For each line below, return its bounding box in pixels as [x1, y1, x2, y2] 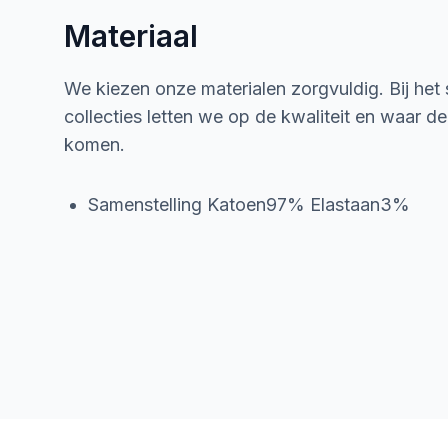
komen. [64, 134, 125, 155]
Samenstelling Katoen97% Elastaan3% [88, 194, 410, 215]
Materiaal [64, 18, 198, 54]
